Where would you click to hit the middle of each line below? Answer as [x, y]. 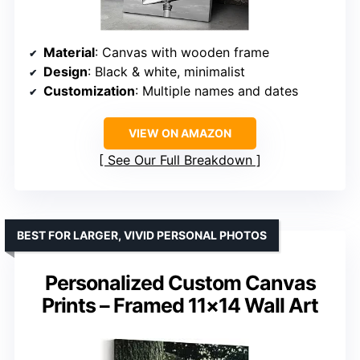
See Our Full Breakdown [180, 160]
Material [69, 52]
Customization [89, 90]
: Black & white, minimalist [166, 71]
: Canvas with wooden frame [182, 52]
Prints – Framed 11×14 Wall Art [180, 305]
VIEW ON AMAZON [180, 133]
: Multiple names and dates [217, 90]
